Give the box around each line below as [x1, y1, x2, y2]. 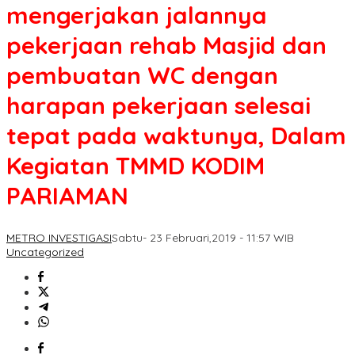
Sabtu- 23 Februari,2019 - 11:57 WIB [112, 231, 294, 246]
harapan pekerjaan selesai [6, 90, 311, 121]
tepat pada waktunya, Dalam [6, 120, 346, 151]
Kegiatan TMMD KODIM [6, 151, 265, 181]
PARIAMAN [6, 181, 128, 212]
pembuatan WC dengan [6, 60, 278, 91]
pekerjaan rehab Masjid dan [6, 30, 326, 61]
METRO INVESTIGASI [6, 231, 112, 246]
